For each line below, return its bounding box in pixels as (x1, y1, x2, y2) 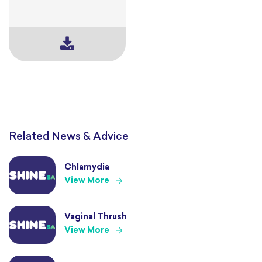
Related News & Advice (9, 132, 129, 143)
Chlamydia (64, 163, 109, 172)
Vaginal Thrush (64, 212, 127, 222)
